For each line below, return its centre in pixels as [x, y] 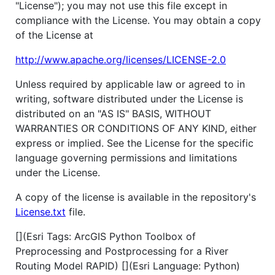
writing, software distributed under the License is [129, 99]
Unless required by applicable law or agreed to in [130, 84]
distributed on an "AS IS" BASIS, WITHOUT [113, 113]
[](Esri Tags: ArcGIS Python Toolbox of [106, 236]
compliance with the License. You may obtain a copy [138, 20]
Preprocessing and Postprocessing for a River [122, 251]
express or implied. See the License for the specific [134, 143]
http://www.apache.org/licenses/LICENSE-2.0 [121, 59]
